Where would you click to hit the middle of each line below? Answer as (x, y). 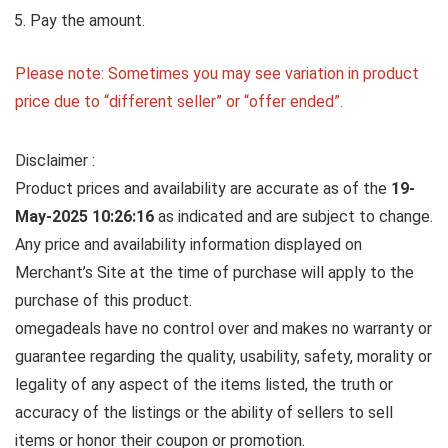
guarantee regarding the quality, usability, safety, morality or (223, 357)
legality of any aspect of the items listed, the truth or (204, 385)
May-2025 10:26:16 (86, 217)
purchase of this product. (103, 301)
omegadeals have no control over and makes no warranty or (223, 329)
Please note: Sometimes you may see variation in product (217, 74)
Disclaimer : (55, 161)
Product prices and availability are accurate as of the (203, 189)
